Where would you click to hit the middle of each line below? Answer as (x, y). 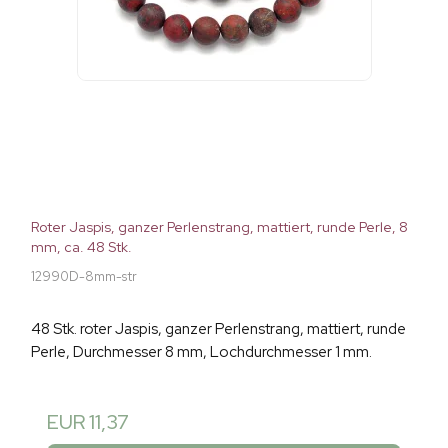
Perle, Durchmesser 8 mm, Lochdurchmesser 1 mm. (201, 352)
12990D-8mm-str (84, 277)
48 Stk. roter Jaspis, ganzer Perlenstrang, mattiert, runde (218, 329)
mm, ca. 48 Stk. (81, 247)
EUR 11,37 (88, 422)
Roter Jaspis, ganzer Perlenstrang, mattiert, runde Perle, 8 (219, 227)
